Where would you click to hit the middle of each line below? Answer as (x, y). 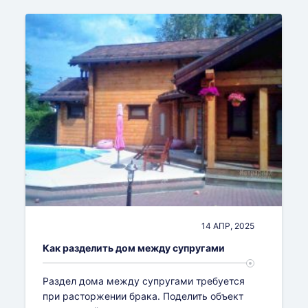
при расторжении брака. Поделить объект (143, 296)
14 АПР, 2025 (228, 226)
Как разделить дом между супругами (134, 248)
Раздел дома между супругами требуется (144, 281)
